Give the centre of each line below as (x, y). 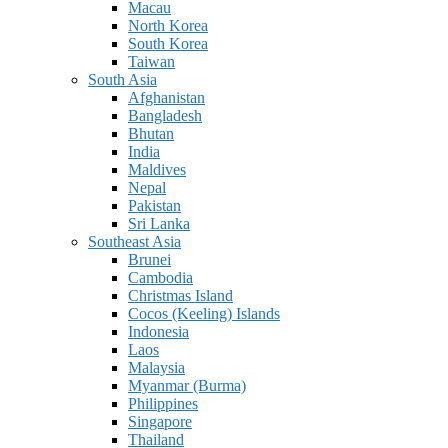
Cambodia (160, 277)
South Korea (168, 43)
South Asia (122, 79)
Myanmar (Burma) (187, 385)
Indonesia (158, 331)
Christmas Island (180, 295)
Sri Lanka (159, 223)
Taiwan (151, 61)
